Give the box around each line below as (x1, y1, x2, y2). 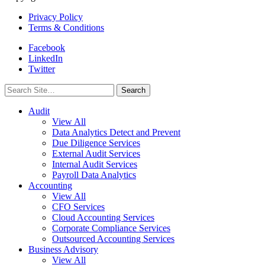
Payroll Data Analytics (52, 169, 136, 180)
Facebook (28, 42, 65, 53)
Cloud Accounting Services (52, 212, 154, 222)
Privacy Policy (28, 11, 83, 22)
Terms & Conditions (28, 22, 104, 33)
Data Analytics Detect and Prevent (52, 127, 180, 137)
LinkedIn (28, 53, 63, 63)
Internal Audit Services (52, 159, 137, 169)
